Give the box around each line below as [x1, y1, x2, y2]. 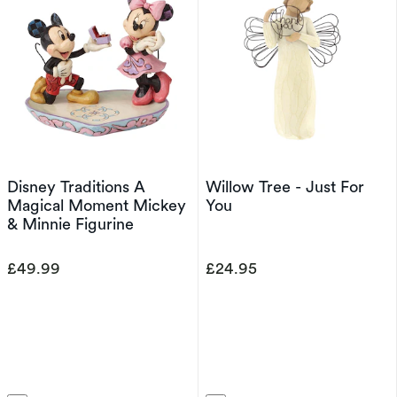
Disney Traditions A [7, 177, 145, 196]
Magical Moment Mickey [7, 196, 186, 214]
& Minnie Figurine [7, 214, 134, 233]
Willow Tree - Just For [206, 177, 364, 196]
